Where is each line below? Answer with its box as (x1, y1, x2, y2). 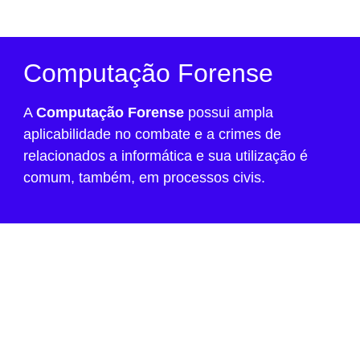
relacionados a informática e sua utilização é (23, 147, 308, 164)
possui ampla (184, 104, 273, 121)
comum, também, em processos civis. (23, 169, 265, 186)
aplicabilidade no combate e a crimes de (23, 125, 281, 142)
